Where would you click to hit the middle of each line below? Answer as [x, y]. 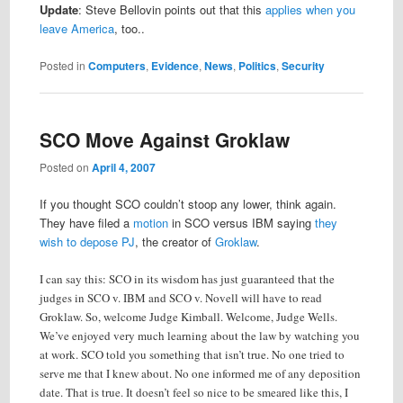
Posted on [65, 167]
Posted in [62, 65]
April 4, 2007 [123, 168]
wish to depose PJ [87, 242]
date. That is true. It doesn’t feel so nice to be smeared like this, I [193, 393]
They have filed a [86, 223]
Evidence [175, 65]
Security [303, 65]
